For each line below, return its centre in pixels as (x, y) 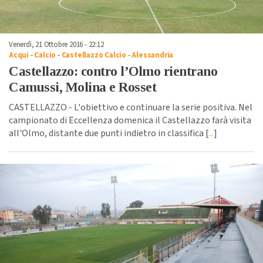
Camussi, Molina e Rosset (82, 87)
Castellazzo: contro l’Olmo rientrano (113, 71)
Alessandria (153, 55)
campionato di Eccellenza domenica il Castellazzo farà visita (130, 120)
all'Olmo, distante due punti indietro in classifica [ (109, 133)
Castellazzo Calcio (94, 55)
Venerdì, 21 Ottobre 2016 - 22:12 (56, 44)
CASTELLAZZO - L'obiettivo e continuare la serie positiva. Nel (131, 107)
